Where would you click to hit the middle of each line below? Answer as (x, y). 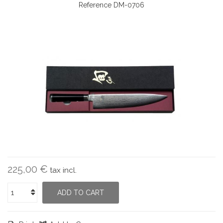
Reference (95, 5)
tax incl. (63, 170)
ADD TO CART (81, 193)
